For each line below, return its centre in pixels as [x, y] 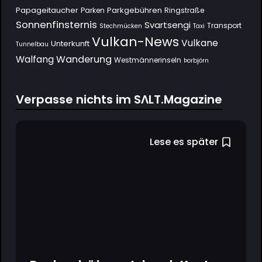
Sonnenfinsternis [56, 24]
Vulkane [199, 43]
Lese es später [184, 142]
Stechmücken [120, 26]
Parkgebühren [134, 10]
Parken [92, 10]
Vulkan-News [135, 42]
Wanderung [84, 59]
